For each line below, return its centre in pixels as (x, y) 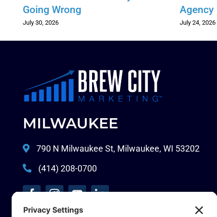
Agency (197, 10)
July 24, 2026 (198, 22)
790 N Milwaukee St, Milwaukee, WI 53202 (117, 148)
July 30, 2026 (40, 22)
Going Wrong (52, 10)
